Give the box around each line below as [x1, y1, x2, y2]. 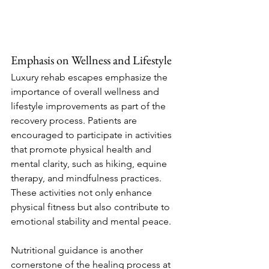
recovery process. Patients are [11, 115, 139, 126]
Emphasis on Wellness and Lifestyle [11, 52, 172, 68]
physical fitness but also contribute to [11, 201, 172, 213]
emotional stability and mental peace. [11, 216, 171, 227]
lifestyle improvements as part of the [11, 100, 168, 112]
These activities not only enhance [11, 187, 154, 198]
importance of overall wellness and [11, 86, 162, 97]
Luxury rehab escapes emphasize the [11, 71, 170, 83]
